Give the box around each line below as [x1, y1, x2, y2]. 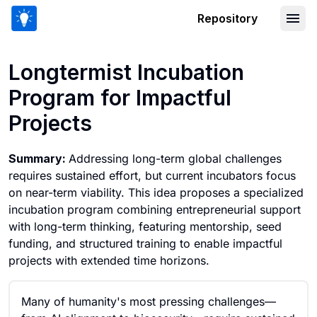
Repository [197, 11, 258, 25]
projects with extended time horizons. [8, 253, 209, 267]
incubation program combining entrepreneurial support [8, 202, 301, 217]
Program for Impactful [8, 85, 231, 110]
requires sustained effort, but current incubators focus [8, 168, 296, 183]
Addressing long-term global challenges [69, 151, 282, 166]
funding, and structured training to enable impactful [8, 236, 282, 250]
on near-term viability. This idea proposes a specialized [8, 185, 304, 200]
